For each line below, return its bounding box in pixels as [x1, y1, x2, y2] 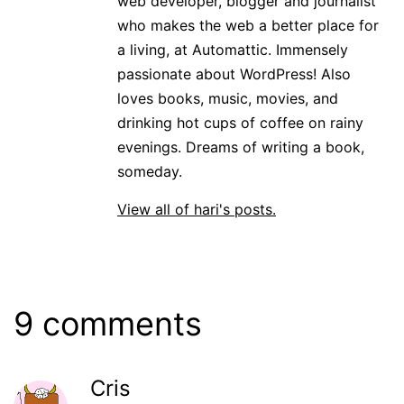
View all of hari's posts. [117, 200, 276, 219]
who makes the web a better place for [117, 16, 379, 35]
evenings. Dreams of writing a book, [117, 138, 364, 157]
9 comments [14, 304, 202, 344]
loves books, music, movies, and [117, 89, 338, 108]
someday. [117, 162, 182, 181]
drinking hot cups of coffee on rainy [117, 114, 363, 133]
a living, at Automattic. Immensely [117, 41, 348, 60]
